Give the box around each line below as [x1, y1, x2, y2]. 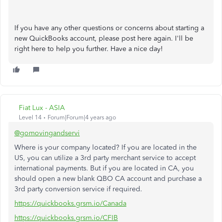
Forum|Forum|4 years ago [48, 114, 116, 121]
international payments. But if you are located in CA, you [14, 164, 194, 172]
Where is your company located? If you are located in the [14, 143, 197, 152]
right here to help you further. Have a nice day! [14, 45, 163, 53]
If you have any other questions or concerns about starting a [14, 24, 204, 32]
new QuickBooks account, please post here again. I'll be [14, 34, 193, 43]
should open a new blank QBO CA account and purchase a [14, 174, 202, 183]
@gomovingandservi [14, 129, 80, 137]
